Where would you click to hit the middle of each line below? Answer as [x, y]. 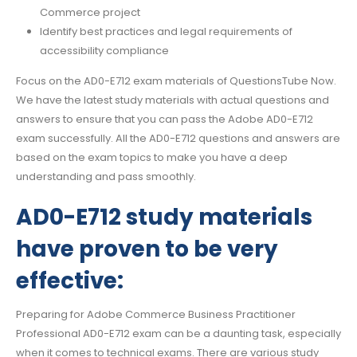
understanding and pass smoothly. [106, 177]
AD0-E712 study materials [164, 217]
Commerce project [90, 12]
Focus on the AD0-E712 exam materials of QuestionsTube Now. [176, 81]
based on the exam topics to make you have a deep [152, 158]
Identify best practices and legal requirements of [166, 31]
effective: [70, 280]
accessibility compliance [104, 50]
